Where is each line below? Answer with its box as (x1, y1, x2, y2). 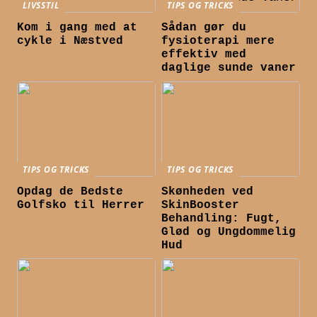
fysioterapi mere (161, 35, 275, 48)
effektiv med (161, 48, 247, 62)
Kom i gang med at (17, 21, 138, 35)
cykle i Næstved (17, 35, 124, 48)
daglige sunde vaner (161, 62, 296, 75)
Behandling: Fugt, (161, 212, 282, 226)
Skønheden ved (161, 185, 254, 199)
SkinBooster (161, 199, 240, 212)
